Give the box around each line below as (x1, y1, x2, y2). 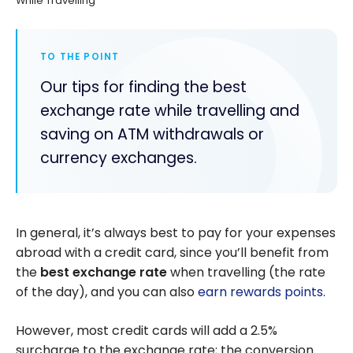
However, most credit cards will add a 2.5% (16, 321, 277, 340)
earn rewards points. (198, 283, 325, 302)
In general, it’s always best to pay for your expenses (16, 224, 336, 243)
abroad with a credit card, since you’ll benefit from (16, 243, 329, 262)
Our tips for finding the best (39, 76, 247, 98)
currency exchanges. (39, 147, 197, 169)
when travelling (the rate (167, 263, 325, 282)
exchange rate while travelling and (39, 100, 299, 122)
